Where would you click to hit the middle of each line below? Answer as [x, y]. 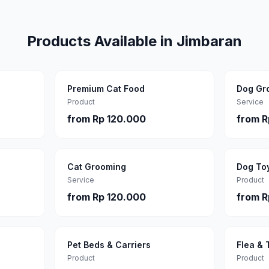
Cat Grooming [96, 167]
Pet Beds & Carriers [109, 245]
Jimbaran [209, 41]
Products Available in [102, 41]
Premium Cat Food [106, 89]
